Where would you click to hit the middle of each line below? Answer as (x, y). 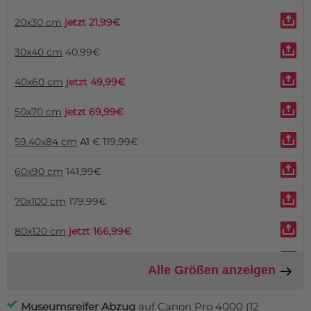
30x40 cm (39, 52)
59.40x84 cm (46, 142)
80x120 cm (40, 232)
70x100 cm (40, 202)
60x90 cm (39, 172)
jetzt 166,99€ (100, 232)
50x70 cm (38, 112)
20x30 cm (38, 23)
